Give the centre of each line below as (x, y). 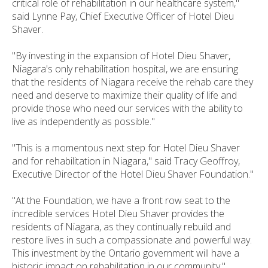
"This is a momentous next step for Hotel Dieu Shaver (126, 147)
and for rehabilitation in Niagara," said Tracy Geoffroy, (126, 161)
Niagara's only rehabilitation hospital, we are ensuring (125, 68)
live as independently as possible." (83, 121)
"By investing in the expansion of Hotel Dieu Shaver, (121, 55)
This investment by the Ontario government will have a (126, 253)
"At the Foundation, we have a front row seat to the (121, 200)
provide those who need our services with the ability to (127, 108)
